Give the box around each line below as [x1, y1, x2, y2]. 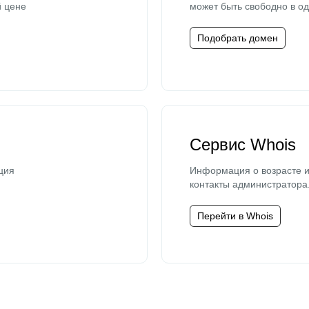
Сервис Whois [190, 135, 296, 154]
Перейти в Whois [197, 210, 273, 221]
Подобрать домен [197, 32, 278, 43]
